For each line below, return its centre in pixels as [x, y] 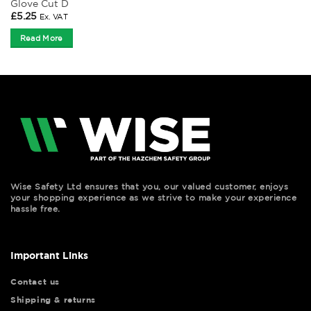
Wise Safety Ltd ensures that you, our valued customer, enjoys [150, 187]
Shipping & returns [53, 300]
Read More [41, 38]
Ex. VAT [53, 17]
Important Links [49, 255]
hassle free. [35, 209]
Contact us [35, 282]
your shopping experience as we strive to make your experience [154, 198]
